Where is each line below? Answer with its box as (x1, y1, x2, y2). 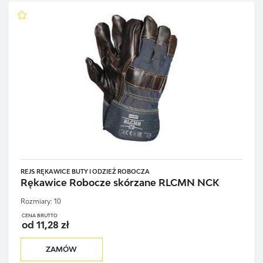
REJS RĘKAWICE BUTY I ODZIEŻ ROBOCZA (20, 168, 150, 176)
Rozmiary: (20, 197, 52, 205)
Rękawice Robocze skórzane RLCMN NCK (20, 176, 219, 188)
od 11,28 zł (21, 218, 69, 231)
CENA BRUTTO (21, 212, 58, 218)
